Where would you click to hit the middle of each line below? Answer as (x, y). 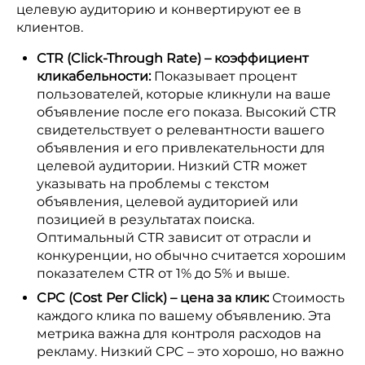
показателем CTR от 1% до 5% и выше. (163, 273)
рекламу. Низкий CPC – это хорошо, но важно (190, 352)
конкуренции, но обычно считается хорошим (191, 255)
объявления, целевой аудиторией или (167, 202)
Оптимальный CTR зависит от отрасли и (174, 237)
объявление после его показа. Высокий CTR (187, 112)
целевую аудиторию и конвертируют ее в (159, 9)
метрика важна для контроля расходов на (179, 334)
